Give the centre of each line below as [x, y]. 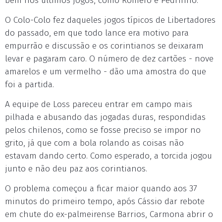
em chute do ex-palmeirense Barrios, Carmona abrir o [109, 214]
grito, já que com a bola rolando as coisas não [94, 143]
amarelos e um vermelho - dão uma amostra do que [106, 72]
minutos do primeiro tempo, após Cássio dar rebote [105, 201]
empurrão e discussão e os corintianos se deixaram [104, 46]
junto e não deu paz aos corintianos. [76, 169]
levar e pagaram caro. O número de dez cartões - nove [109, 59]
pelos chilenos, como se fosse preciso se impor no [103, 130]
